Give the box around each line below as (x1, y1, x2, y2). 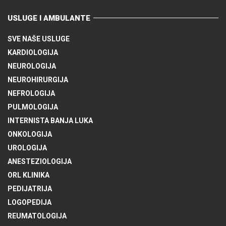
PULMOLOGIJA (8, 102, 58, 111)
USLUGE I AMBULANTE (8, 13, 90, 23)
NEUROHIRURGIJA (8, 75, 68, 84)
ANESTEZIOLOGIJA (8, 157, 72, 165)
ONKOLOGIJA (8, 130, 52, 138)
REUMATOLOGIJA (8, 211, 67, 220)
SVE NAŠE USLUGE (8, 34, 70, 43)
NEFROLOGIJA (8, 89, 55, 97)
